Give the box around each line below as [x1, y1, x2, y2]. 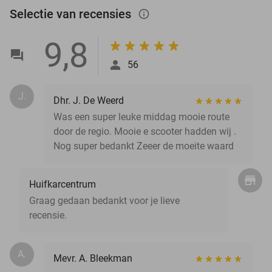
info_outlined [138, 7, 162, 20]
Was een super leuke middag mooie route [53, 110, 229, 123]
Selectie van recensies [10, 6, 134, 21]
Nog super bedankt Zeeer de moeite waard [53, 140, 234, 152]
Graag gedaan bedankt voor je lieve [29, 194, 180, 206]
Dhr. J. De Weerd [53, 94, 124, 106]
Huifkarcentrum [29, 178, 96, 190]
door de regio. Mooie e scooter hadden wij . [53, 125, 236, 137]
